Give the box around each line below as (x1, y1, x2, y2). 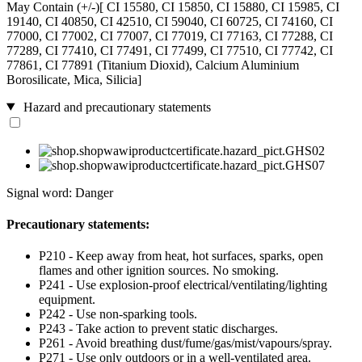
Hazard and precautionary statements (19, 99, 211, 114)
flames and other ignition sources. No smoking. (39, 263, 279, 278)
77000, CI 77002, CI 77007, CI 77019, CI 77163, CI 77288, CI (6, 28, 333, 43)
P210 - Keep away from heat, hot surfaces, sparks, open (39, 249, 323, 263)
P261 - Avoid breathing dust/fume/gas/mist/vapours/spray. (39, 336, 332, 351)
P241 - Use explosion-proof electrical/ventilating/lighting (39, 278, 327, 293)
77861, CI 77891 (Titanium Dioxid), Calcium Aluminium (6, 57, 299, 72)
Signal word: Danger (6, 185, 113, 200)
